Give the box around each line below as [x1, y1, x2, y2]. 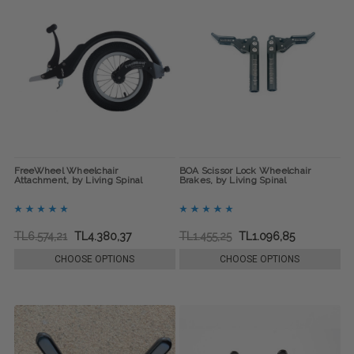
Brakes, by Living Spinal [179, 175, 287, 186]
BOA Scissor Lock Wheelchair [179, 165, 311, 177]
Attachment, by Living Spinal [13, 175, 143, 186]
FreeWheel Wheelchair [13, 165, 119, 177]
